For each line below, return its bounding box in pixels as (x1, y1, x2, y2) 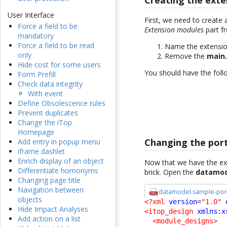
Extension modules (144, 25, 204, 35)
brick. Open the (144, 167, 196, 177)
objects (18, 195, 42, 205)
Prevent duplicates (18, 108, 78, 118)
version (169, 197, 198, 206)
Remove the (165, 51, 207, 61)
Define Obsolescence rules (18, 98, 105, 108)
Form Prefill (18, 69, 56, 80)
